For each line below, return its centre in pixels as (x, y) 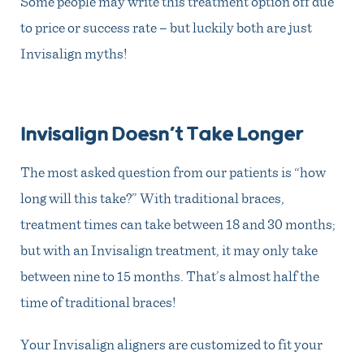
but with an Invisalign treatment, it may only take (169, 249)
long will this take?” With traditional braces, (152, 197)
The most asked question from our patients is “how (173, 171)
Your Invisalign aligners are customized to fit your (171, 343)
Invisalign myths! (75, 52)
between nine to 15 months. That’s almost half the (170, 275)
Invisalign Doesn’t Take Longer (162, 135)
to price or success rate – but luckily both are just (166, 26)
